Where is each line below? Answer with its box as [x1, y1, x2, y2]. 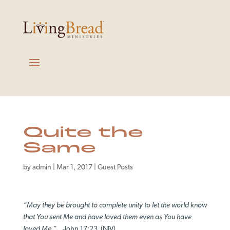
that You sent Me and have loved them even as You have [23, 213, 191, 221]
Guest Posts [97, 163, 133, 171]
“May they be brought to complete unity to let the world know [23, 201, 207, 209]
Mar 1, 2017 [56, 163, 92, 171]
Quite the [23, 125, 143, 141]
